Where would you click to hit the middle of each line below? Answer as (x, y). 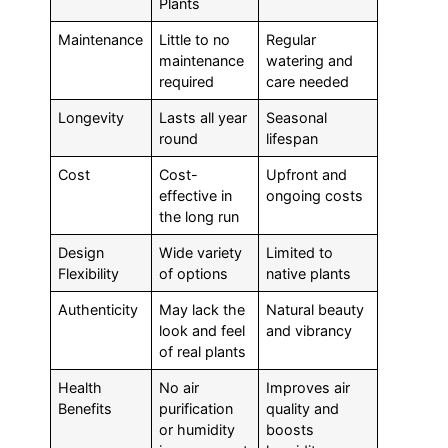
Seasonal (297, 118)
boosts (290, 430)
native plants (309, 274)
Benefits (85, 409)
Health (80, 388)
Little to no (195, 40)
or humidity (197, 430)
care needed (308, 82)
